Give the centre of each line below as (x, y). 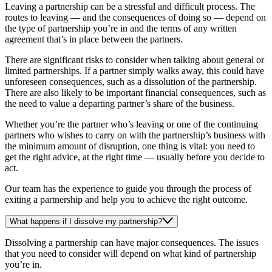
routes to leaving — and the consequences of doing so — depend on (135, 18)
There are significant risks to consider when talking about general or (134, 60)
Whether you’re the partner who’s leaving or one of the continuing (131, 124)
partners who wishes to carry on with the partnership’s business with (135, 135)
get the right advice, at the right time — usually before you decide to (135, 157)
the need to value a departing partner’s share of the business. (120, 104)
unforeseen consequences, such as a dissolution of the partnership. (131, 82)
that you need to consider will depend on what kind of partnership (131, 254)
